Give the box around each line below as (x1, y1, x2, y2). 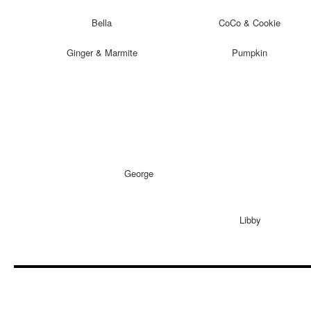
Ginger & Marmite (66, 46, 137, 60)
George (124, 167, 153, 180)
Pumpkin (232, 46, 268, 60)
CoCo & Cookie (219, 16, 281, 30)
